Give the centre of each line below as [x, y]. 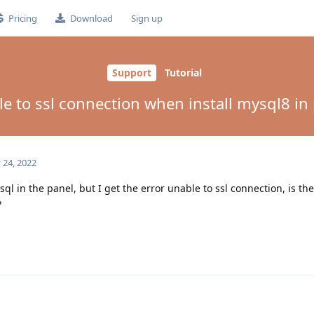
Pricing [22, 18]
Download [91, 18]
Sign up [146, 18]
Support [132, 73]
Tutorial [183, 73]
